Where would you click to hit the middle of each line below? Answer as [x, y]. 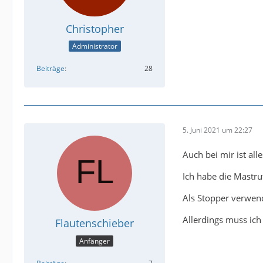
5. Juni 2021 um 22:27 [218, 130]
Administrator [95, 46]
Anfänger [95, 241]
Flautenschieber [95, 223]
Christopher [95, 28]
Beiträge [50, 69]
